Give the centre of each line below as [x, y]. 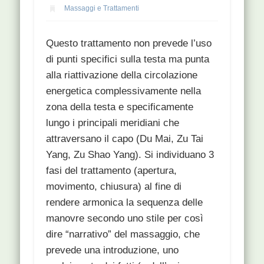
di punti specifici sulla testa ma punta [128, 59]
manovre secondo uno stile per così [125, 218]
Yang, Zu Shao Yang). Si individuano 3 [130, 154]
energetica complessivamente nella [124, 91]
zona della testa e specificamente [120, 107]
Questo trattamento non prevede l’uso [129, 43]
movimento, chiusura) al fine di [114, 186]
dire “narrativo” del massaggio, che [123, 234]
